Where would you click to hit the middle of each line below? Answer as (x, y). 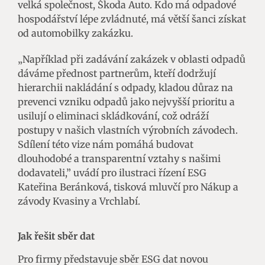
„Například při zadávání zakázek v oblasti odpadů (132, 59)
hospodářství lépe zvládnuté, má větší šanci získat (132, 19)
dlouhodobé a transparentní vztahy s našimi (119, 158)
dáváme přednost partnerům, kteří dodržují (117, 73)
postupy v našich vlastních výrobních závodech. (128, 130)
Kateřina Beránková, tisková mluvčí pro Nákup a (128, 187)
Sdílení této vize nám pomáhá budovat (106, 144)
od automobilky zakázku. (75, 33)
